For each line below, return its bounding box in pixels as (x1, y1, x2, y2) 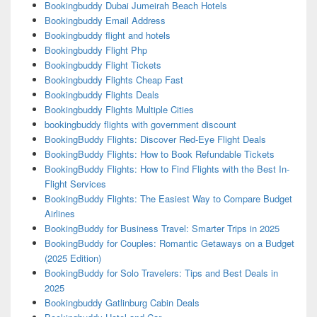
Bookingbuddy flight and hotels (44, 28, 171, 42)
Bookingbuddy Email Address (44, 13, 166, 28)
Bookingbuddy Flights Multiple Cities (44, 103, 194, 117)
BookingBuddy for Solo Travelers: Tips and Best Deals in (44, 266, 278, 280)
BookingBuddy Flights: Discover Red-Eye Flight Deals (44, 132, 266, 146)
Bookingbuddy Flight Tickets (44, 58, 161, 72)
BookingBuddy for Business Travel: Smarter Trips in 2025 (44, 221, 279, 236)
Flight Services (44, 177, 106, 191)
